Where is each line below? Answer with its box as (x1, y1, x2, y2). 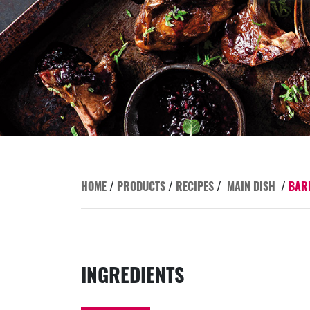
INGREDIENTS (81, 260, 184, 289)
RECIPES (176, 178, 214, 195)
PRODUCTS (117, 178, 165, 195)
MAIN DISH (227, 178, 275, 195)
